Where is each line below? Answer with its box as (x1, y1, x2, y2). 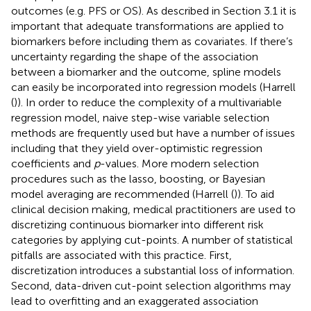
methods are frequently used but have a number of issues (11, 126, 295, 140)
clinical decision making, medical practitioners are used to (11, 202, 296, 216)
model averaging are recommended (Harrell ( (11, 187, 234, 201)
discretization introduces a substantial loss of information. (11, 263, 294, 277)
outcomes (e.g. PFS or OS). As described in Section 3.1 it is (11, 3, 296, 17)
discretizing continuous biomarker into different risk (11, 217, 264, 231)
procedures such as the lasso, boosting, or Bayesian (11, 171, 265, 185)
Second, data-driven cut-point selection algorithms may (11, 278, 291, 292)
